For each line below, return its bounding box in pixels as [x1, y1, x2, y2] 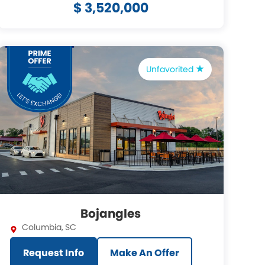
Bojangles [80, 205, 141, 222]
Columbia [21, 221, 62, 233]
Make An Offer [109, 246, 179, 260]
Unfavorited [146, 63, 196, 75]
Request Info [22, 246, 84, 260]
